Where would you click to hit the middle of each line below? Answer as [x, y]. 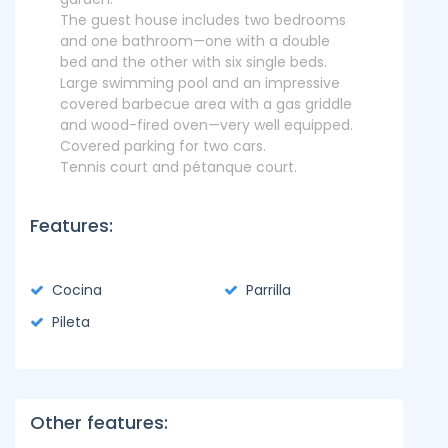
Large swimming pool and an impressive [200, 83]
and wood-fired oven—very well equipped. [206, 125]
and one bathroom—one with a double [195, 41]
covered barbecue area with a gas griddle [206, 104]
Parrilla [268, 290]
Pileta [71, 322]
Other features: [99, 422]
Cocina [77, 290]
